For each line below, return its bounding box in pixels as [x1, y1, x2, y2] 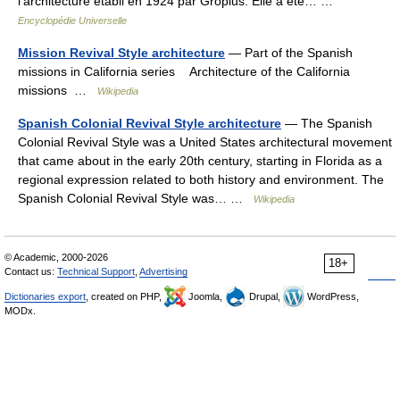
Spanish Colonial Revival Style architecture [18, 116, 281, 130]
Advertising [139, 266, 187, 277]
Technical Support [57, 266, 135, 277]
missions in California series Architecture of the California [18, 64, 350, 79]
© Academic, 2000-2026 [4, 252, 108, 262]
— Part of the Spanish [225, 46, 353, 60]
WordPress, [304, 291, 359, 302]
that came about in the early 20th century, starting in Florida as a [18, 154, 382, 168]
